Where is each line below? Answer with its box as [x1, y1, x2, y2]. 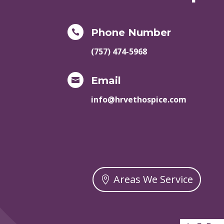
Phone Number [90, 26, 171, 38]
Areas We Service [113, 172, 193, 186]
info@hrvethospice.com [90, 94, 186, 105]
